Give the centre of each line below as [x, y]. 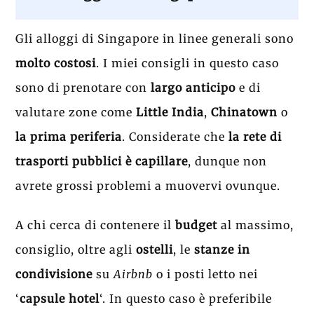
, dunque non [228, 162]
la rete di [254, 137]
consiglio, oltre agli [76, 250]
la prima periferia [69, 137]
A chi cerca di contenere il [96, 225]
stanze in [223, 250]
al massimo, [256, 225]
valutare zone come [76, 112]
